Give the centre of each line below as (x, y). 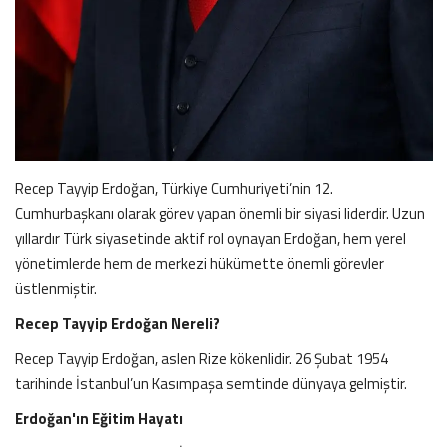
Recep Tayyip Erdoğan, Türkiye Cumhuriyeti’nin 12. (174, 188)
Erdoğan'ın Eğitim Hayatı (100, 418)
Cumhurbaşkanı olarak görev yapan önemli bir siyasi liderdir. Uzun (220, 213)
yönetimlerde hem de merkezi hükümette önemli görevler (199, 263)
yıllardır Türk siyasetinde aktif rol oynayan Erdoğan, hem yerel (210, 238)
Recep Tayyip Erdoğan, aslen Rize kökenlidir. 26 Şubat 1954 (201, 358)
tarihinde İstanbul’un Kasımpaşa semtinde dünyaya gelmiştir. (211, 383)
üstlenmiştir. (56, 288)
